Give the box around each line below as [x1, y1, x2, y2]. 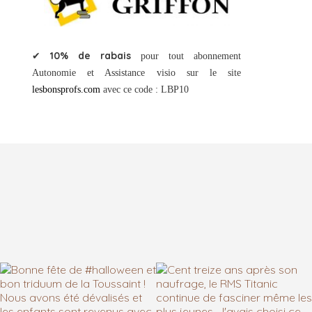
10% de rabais [50, 49, 131, 63]
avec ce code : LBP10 [100, 84, 189, 95]
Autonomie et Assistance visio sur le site [32, 68, 241, 79]
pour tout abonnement [131, 51, 241, 62]
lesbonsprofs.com [32, 84, 100, 95]
